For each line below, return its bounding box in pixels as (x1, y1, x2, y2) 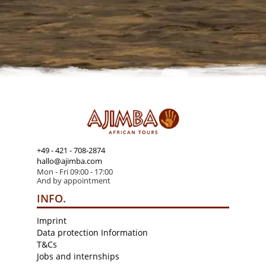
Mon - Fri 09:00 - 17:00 (36, 166, 113, 177)
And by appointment (36, 175, 110, 186)
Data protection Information (36, 226, 148, 238)
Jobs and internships (36, 250, 119, 262)
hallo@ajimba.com (36, 155, 102, 166)
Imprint (36, 214, 66, 226)
